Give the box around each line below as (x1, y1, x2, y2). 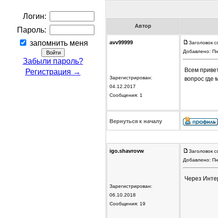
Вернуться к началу (109, 118, 162, 125)
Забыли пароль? (22, 56, 83, 65)
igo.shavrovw (109, 148, 144, 154)
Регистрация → (25, 67, 81, 76)
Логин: (22, 12, 46, 20)
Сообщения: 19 (109, 201, 145, 207)
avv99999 (109, 39, 133, 46)
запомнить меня (27, 38, 88, 47)
